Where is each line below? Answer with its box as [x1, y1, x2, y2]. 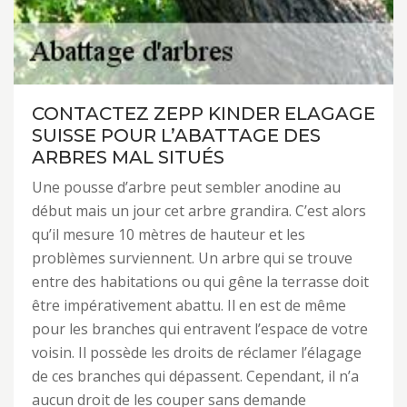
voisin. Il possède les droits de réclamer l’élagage [32, 342, 362, 362]
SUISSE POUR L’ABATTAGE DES [32, 124, 321, 146]
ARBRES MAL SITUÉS [32, 146, 224, 168]
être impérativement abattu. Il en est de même [32, 295, 346, 315]
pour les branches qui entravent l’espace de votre [32, 319, 368, 339]
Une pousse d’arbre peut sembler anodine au [32, 177, 341, 197]
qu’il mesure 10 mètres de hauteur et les [32, 224, 305, 244]
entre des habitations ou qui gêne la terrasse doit [32, 272, 369, 292]
